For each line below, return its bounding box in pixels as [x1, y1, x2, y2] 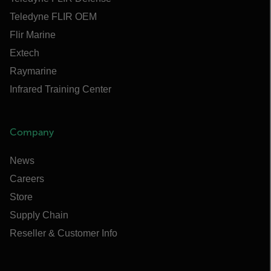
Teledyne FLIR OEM [10, 11, 97, 22]
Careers [10, 173, 44, 184]
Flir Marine [10, 29, 56, 40]
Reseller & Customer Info [10, 227, 117, 238]
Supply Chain [10, 209, 68, 220]
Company [10, 126, 54, 137]
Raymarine [10, 65, 57, 76]
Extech [10, 47, 39, 58]
